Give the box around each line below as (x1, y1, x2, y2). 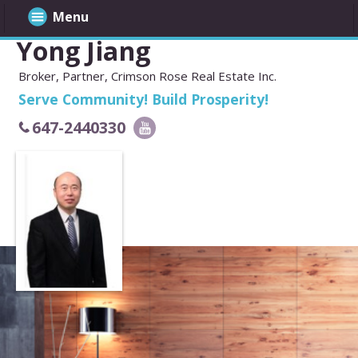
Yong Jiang (16, 34, 150, 69)
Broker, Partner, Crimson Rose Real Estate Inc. (18, 68, 276, 85)
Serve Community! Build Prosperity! (18, 89, 268, 109)
